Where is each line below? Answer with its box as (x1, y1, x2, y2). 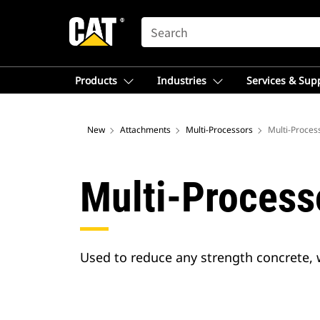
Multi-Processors (186, 124, 253, 136)
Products (75, 74, 117, 87)
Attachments (120, 124, 171, 136)
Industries (157, 74, 206, 87)
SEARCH (141, 18, 182, 29)
